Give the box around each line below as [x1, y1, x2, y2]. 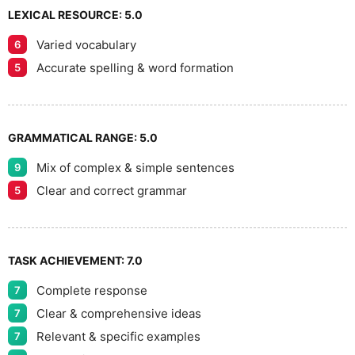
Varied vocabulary [36, 36, 136, 52]
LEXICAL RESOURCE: [8, 8, 124, 21]
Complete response [36, 282, 147, 298]
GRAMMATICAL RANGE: [8, 131, 139, 144]
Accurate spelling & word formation [36, 59, 234, 75]
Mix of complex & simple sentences [36, 159, 235, 175]
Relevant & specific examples [36, 328, 200, 344]
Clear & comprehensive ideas [36, 305, 201, 321]
